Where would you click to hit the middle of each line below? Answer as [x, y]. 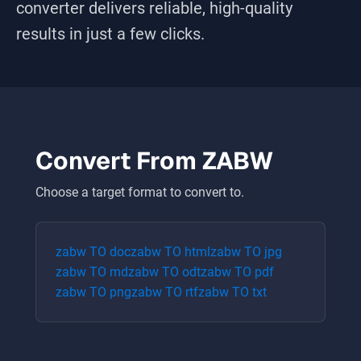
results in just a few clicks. [110, 34]
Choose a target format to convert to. [140, 192]
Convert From [119, 161]
